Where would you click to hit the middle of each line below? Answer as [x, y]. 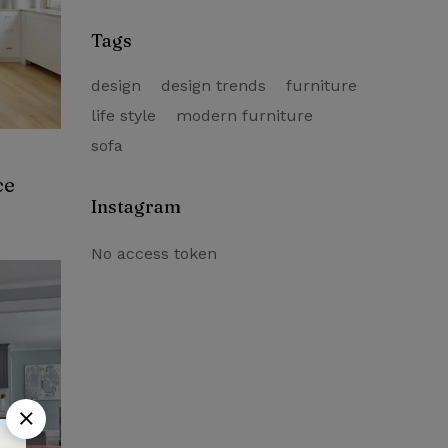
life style [123, 115]
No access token [154, 253]
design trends [213, 85]
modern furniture [244, 115]
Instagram [136, 206]
